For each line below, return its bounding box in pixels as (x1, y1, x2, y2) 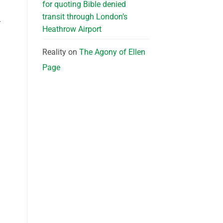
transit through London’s (42, 12, 127, 22)
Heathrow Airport (42, 24, 102, 34)
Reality (42, 47, 66, 57)
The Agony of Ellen (79, 47, 145, 57)
